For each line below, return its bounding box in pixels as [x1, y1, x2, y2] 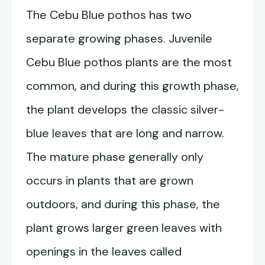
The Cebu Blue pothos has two [26, 7, 192, 23]
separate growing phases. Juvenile [26, 31, 212, 47]
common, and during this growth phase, [26, 78, 239, 94]
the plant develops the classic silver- [26, 102, 224, 118]
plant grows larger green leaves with [26, 220, 222, 236]
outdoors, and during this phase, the [26, 196, 220, 212]
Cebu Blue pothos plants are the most [26, 54, 232, 70]
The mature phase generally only [26, 149, 203, 165]
